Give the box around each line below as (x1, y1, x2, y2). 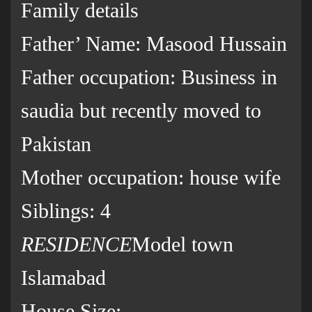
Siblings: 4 (21, 199, 111, 223)
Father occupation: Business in (21, 65, 277, 89)
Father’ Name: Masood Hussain (21, 32, 287, 56)
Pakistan (21, 132, 91, 156)
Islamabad (21, 266, 106, 290)
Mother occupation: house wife (21, 166, 281, 189)
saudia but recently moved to (21, 99, 261, 123)
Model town (132, 233, 233, 256)
